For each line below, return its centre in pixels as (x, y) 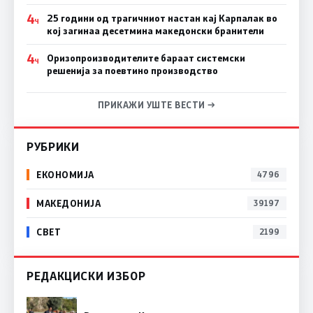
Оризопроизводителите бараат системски (146, 58)
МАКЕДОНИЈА (69, 203)
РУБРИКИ (53, 146)
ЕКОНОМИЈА (65, 175)
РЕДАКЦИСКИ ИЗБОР (86, 275)
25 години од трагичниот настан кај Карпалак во (162, 18)
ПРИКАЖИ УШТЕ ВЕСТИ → (156, 104)
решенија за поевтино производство (132, 70)
